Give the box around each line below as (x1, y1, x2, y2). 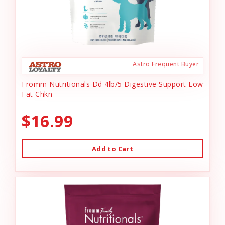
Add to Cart (91, 144, 134, 153)
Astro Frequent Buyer (133, 60, 199, 68)
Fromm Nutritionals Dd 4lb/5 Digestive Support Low (22, 79, 203, 89)
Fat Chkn (22, 89, 52, 99)
